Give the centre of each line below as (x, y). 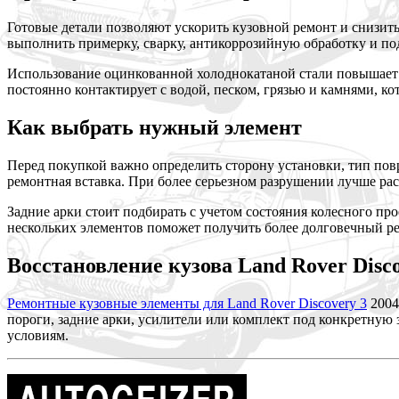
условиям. (38, 335)
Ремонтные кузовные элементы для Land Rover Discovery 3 (187, 303)
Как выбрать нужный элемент (155, 128)
